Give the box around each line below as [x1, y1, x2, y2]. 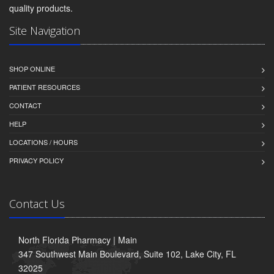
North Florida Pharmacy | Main [18, 234, 137, 246]
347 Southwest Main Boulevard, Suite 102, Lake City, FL [18, 248, 236, 261]
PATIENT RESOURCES [9, 82, 80, 92]
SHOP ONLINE [9, 64, 55, 74]
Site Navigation [9, 23, 80, 39]
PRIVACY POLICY [9, 155, 64, 166]
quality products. [9, 2, 73, 15]
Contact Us [9, 196, 65, 212]
